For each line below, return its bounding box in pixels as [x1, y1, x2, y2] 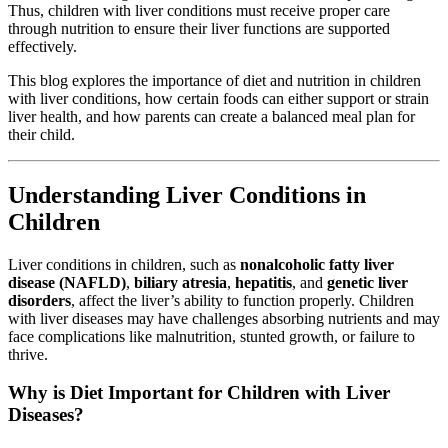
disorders [8, 291, 71, 309]
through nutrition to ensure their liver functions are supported [8, 19, 390, 37]
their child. [8, 125, 75, 143]
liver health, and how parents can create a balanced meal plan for [8, 107, 415, 125]
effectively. [8, 37, 77, 55]
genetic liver [327, 273, 408, 291]
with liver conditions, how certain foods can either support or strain [8, 89, 429, 107]
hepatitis [235, 273, 292, 291]
